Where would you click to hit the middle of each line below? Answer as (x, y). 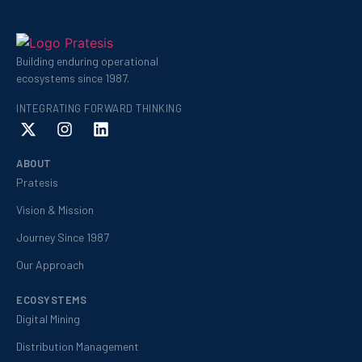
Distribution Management (78, 346)
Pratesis (37, 182)
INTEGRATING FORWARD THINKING (99, 108)
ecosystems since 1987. (73, 78)
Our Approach (50, 264)
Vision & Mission (55, 209)
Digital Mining (48, 318)
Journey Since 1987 (63, 237)
